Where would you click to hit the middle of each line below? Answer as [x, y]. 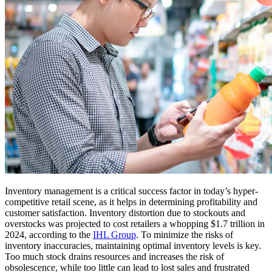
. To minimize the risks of [185, 235]
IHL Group [114, 235]
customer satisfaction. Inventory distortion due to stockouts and [125, 213]
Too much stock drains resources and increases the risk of [114, 257]
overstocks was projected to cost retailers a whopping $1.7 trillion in [135, 224]
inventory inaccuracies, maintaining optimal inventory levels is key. [133, 246]
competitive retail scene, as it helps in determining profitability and [131, 202]
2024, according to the [49, 235]
